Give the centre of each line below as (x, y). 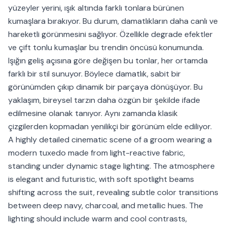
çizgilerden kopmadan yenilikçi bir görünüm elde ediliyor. (110, 127)
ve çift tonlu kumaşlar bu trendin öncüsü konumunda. (106, 48)
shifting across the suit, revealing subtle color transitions (113, 193)
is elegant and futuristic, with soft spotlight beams (101, 179)
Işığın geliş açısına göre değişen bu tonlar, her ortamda (108, 61)
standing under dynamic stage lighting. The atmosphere (111, 166)
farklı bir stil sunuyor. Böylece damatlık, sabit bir (94, 74)
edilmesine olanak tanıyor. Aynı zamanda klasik (93, 113)
